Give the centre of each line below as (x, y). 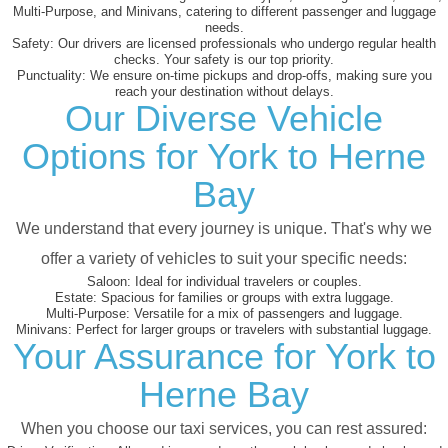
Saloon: (108, 282)
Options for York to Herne (224, 157)
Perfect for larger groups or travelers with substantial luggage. (252, 330)
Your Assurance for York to (224, 357)
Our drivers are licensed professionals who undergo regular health (245, 44)
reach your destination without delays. (224, 92)
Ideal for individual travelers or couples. (246, 282)
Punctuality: (51, 76)
